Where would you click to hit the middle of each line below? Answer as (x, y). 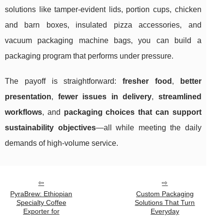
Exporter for (41, 211)
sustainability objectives (50, 128)
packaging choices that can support (132, 112)
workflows (23, 112)
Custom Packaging (165, 194)
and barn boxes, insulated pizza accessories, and (103, 25)
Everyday (165, 211)
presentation (28, 97)
